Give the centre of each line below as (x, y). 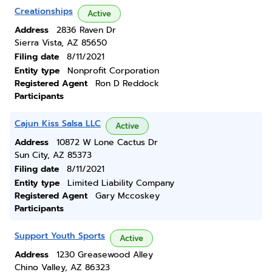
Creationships (44, 11)
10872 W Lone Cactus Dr (107, 142)
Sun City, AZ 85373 (53, 155)
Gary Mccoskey (127, 196)
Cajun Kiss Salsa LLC (58, 124)
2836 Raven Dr (86, 30)
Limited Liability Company (121, 183)
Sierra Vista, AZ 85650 (61, 43)
